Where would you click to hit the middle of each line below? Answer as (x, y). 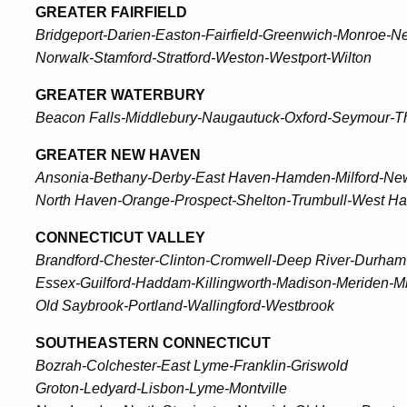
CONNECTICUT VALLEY (120, 238)
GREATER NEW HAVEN (118, 155)
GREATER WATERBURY (120, 95)
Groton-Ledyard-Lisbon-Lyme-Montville (161, 388)
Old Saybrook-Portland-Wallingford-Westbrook (185, 306)
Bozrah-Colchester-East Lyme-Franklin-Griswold (192, 366)
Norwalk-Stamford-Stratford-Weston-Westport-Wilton (203, 58)
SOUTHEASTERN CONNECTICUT (153, 343)
